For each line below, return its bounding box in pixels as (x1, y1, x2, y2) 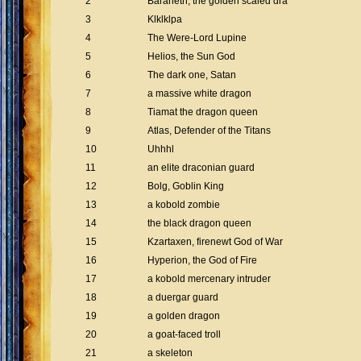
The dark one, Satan (147, 69, 236, 81)
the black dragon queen (147, 218, 251, 229)
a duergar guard (147, 292, 218, 303)
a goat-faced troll (147, 329, 221, 340)
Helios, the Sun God (147, 51, 235, 62)
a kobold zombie (147, 199, 220, 210)
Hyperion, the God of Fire (147, 255, 257, 266)
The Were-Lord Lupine (147, 32, 247, 44)
